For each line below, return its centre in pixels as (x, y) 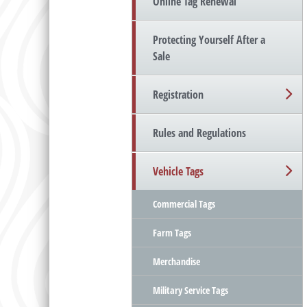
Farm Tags (172, 233)
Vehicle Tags (178, 172)
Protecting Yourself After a (209, 40)
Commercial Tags (184, 204)
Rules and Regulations (199, 133)
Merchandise (176, 262)
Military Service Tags (191, 291)
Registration (178, 95)
